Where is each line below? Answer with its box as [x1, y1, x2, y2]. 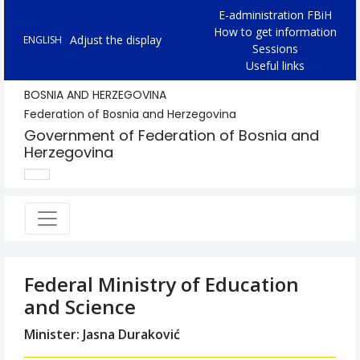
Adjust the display [70, 32, 162, 47]
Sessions [252, 41, 298, 56]
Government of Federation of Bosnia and [24, 125, 319, 145]
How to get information [214, 24, 337, 39]
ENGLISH [23, 33, 62, 47]
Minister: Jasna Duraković [24, 325, 180, 343]
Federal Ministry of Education [24, 271, 299, 297]
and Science [24, 293, 136, 320]
